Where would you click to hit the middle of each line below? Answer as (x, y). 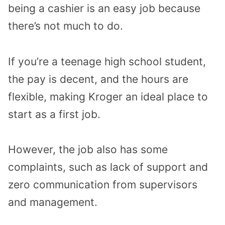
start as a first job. (54, 114)
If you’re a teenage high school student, (107, 61)
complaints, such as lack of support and (108, 167)
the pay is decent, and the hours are (98, 79)
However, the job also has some (88, 150)
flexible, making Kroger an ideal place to (108, 96)
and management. (53, 202)
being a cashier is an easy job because (104, 8)
